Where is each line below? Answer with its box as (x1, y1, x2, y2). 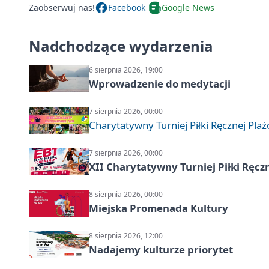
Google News (162, 2, 214, 14)
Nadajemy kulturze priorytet (89, 242, 233, 256)
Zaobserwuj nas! (29, 2, 95, 14)
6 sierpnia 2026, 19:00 (89, 64, 163, 75)
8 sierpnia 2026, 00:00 (89, 189, 163, 199)
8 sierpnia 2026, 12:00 (89, 230, 163, 241)
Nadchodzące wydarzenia (29, 35, 213, 56)
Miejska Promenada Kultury (89, 201, 228, 215)
